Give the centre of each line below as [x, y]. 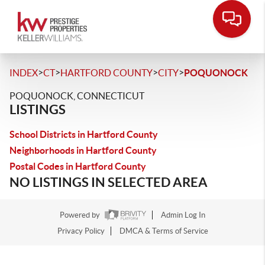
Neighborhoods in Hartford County [83, 150]
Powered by [81, 215]
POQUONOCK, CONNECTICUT [77, 96]
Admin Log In [183, 215]
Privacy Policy [81, 231]
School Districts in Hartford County [84, 134]
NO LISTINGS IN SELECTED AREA [109, 182]
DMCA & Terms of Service [164, 231]
